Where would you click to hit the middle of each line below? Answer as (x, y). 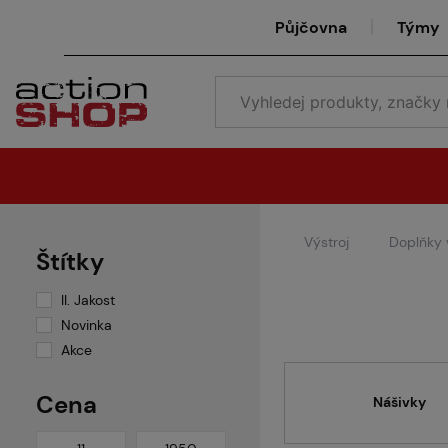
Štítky (70, 261)
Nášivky (399, 402)
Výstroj (326, 241)
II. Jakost (88, 300)
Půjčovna (311, 27)
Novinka (86, 325)
